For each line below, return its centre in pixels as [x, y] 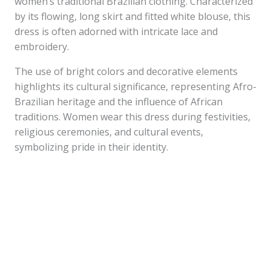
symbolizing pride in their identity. [91, 147]
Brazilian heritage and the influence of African [119, 102]
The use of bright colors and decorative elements [126, 71]
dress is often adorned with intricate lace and [116, 31]
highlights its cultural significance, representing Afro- [135, 87]
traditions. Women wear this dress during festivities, [132, 117]
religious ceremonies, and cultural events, [109, 132]
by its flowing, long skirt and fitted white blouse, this [132, 16]
